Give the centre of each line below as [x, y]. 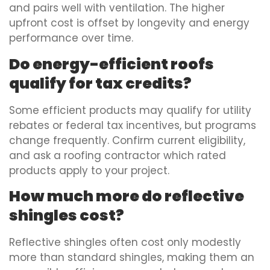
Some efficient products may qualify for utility [130, 110]
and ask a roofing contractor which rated [118, 155]
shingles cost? [67, 215]
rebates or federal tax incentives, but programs [133, 125]
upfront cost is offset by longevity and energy [129, 23]
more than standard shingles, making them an [132, 257]
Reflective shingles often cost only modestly [125, 242]
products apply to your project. [89, 170]
